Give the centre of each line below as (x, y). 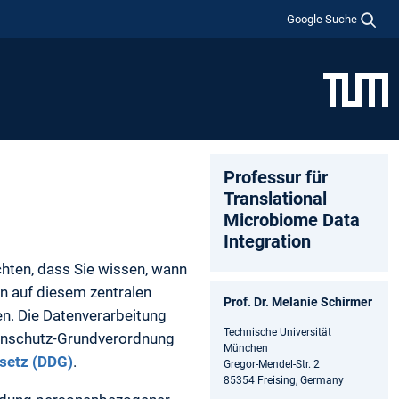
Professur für (276, 177)
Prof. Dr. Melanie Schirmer (298, 301)
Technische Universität (277, 332)
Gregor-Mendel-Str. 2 (272, 364)
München (246, 348)
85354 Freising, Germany (284, 380)
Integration (267, 241)
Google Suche (322, 19)
